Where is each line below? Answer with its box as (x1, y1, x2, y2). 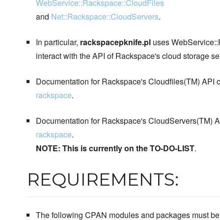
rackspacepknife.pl (80, 36, 151, 48)
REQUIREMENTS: (27, 168, 179, 190)
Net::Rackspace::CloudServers (51, 11, 159, 22)
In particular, (35, 36, 80, 48)
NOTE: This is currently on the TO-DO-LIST (35, 142, 194, 154)
